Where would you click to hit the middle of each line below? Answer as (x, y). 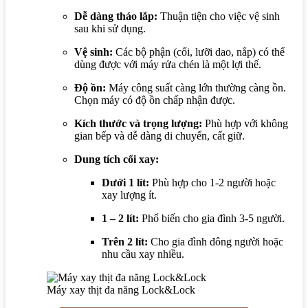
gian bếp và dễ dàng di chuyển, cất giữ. (159, 135)
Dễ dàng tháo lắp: (116, 16)
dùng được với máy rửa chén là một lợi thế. (168, 64)
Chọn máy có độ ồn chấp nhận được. (155, 100)
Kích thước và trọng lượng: (138, 123)
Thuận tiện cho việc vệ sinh (219, 16)
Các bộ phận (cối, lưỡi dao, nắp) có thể (199, 52)
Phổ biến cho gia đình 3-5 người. (212, 218)
